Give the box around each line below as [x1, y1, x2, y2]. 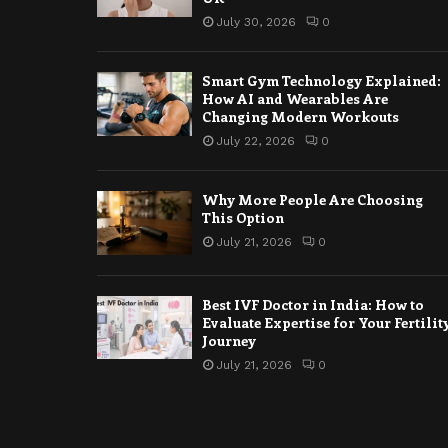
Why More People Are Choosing [202, 190, 423, 210]
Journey [202, 330, 256, 350]
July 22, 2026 [216, 134, 295, 149]
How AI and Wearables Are [202, 89, 388, 109]
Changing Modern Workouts [202, 107, 399, 127]
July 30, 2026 [216, 15, 296, 30]
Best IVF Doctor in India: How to [202, 294, 424, 314]
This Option [202, 208, 284, 228]
